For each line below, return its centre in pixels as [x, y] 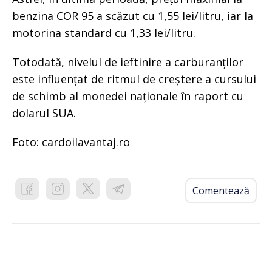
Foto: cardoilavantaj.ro [73, 142]
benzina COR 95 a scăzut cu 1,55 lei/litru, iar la [133, 15]
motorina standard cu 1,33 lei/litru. [104, 32]
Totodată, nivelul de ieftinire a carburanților [128, 62]
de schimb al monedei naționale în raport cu [128, 96]
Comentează [221, 190]
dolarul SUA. [44, 113]
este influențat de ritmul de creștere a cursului [134, 79]
